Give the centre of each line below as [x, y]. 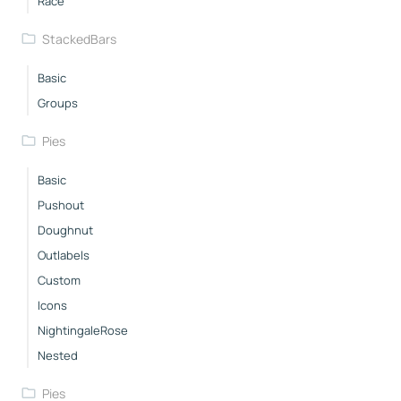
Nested [58, 355]
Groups [58, 102]
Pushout [61, 205]
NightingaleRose [83, 330]
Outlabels [64, 255]
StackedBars [79, 38]
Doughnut [65, 230]
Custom [59, 280]
